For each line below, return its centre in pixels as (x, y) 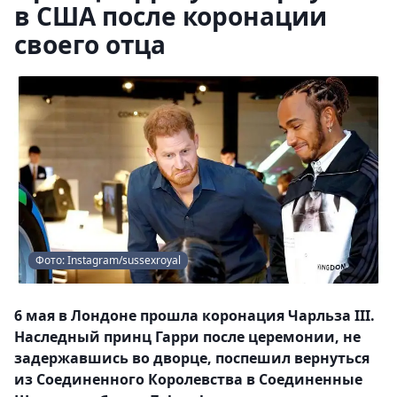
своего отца (90, 44)
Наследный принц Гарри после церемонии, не (187, 337)
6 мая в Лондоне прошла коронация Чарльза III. (195, 315)
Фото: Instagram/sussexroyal (108, 260)
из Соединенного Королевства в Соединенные (188, 379)
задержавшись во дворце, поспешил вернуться (192, 358)
